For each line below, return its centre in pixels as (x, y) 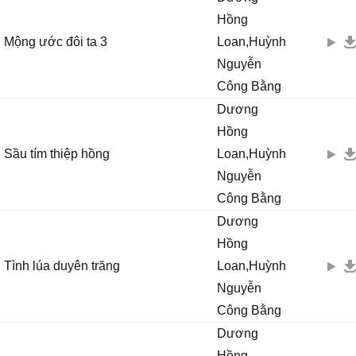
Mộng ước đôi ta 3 (56, 42)
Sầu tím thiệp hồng (57, 154)
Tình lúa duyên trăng (62, 266)
